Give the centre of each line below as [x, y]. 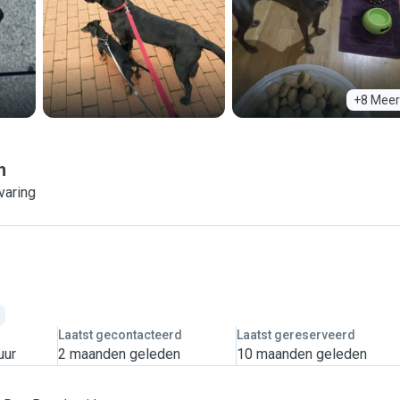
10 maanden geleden [301, 354]
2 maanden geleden [119, 354]
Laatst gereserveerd [296, 335]
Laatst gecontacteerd [120, 335]
